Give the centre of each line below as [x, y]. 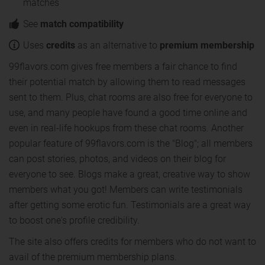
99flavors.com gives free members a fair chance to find [123, 67]
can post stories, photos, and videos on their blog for [117, 159]
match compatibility [82, 24]
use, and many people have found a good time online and [128, 113]
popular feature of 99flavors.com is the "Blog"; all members [131, 143]
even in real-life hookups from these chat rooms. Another [126, 128]
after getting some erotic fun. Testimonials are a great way [130, 205]
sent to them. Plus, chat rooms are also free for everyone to [131, 97]
